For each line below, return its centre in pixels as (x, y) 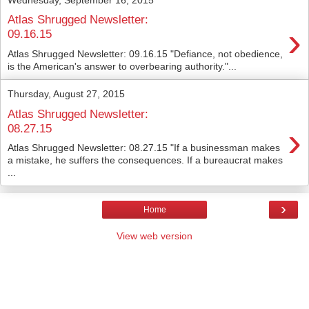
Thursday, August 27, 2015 (66, 94)
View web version (154, 236)
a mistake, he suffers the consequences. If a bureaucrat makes (145, 160)
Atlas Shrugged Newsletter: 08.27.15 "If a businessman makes (144, 148)
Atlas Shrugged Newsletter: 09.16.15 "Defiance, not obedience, (145, 54)
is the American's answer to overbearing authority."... (122, 66)
